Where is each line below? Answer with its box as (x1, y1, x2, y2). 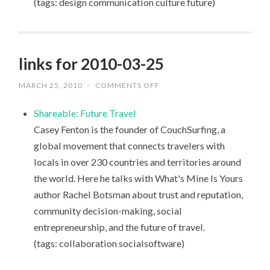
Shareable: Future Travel (33, 107, 136, 119)
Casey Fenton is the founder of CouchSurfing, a (33, 123, 225, 135)
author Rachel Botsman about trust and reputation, (33, 188, 243, 200)
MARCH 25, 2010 (19, 80, 83, 90)
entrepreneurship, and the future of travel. (33, 221, 205, 233)
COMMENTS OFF (95, 80, 160, 90)
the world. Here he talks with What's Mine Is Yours (33, 172, 243, 184)
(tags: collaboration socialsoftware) (33, 237, 184, 249)
